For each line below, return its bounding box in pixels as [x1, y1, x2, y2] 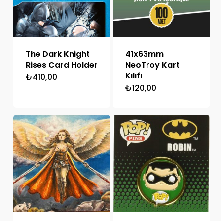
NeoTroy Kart [125, 59, 180, 71]
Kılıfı [125, 70, 142, 81]
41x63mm [125, 48, 164, 60]
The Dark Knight [25, 48, 90, 60]
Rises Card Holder [25, 59, 98, 71]
